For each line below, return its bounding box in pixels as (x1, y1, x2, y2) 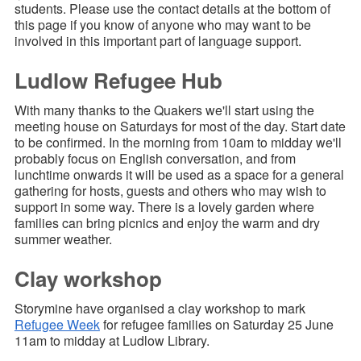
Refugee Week (14, 315, 100, 334)
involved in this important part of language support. (14, 31, 301, 51)
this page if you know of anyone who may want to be (14, 15, 311, 35)
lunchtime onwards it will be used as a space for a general (14, 165, 344, 185)
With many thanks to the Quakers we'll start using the (14, 101, 314, 120)
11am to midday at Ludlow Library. (14, 331, 210, 351)
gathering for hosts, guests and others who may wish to (14, 181, 326, 201)
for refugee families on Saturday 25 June (99, 315, 334, 334)
